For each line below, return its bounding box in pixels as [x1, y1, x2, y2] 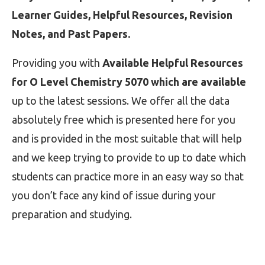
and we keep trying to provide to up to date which [12, 151, 246, 163]
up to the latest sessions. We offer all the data [12, 94, 230, 106]
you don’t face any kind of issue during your [12, 189, 216, 201]
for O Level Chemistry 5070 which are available [12, 75, 246, 88]
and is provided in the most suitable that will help [12, 132, 242, 144]
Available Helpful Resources [102, 56, 243, 69]
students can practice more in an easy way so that [12, 170, 244, 182]
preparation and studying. [12, 208, 132, 220]
